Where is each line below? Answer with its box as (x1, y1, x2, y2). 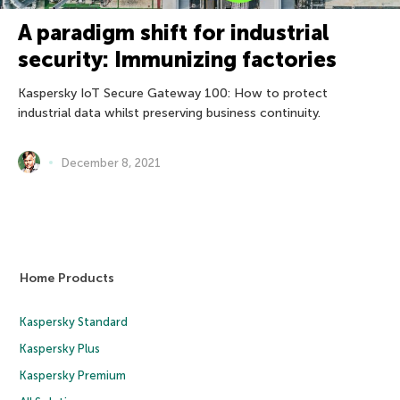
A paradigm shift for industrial (18, 20, 329, 46)
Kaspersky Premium (20, 369, 127, 383)
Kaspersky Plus (20, 342, 101, 356)
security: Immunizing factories (18, 46, 337, 73)
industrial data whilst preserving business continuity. (18, 105, 321, 121)
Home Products (20, 271, 115, 287)
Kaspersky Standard (20, 315, 129, 329)
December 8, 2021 (62, 155, 161, 170)
